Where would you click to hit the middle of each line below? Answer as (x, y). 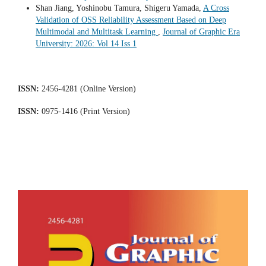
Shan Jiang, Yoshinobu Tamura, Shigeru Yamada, (119, 8)
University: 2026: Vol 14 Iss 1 (86, 44)
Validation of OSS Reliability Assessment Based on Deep (131, 20)
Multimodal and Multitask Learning (96, 32)
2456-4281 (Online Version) (88, 89)
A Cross (216, 8)
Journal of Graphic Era (201, 32)
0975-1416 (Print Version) (85, 112)
